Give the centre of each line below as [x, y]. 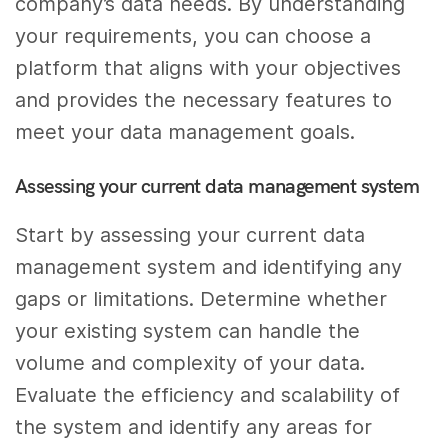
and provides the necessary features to [204, 99]
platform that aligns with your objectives [208, 67]
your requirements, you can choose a [193, 35]
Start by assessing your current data [190, 234]
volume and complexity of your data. [190, 362]
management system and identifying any [209, 266]
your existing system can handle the [188, 330]
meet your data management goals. [185, 131]
